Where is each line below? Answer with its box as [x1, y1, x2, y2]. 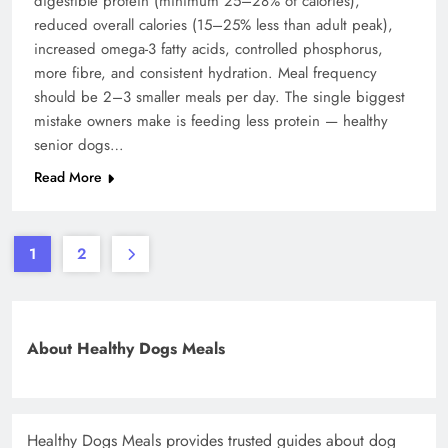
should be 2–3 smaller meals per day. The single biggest [34, 86, 405, 109]
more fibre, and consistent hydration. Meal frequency [34, 62, 377, 85]
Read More [34, 167, 102, 188]
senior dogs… [34, 134, 124, 157]
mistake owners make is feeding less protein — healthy [34, 110, 388, 133]
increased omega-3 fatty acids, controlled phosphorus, [34, 38, 383, 61]
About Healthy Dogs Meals [27, 337, 225, 361]
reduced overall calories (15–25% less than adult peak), [34, 14, 393, 37]
